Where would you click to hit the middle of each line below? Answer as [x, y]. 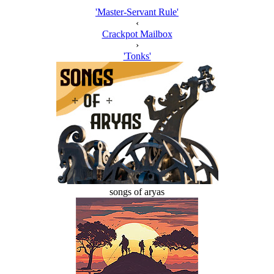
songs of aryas [137, 192]
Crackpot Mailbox [137, 34]
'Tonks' [137, 56]
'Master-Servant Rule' [137, 12]
